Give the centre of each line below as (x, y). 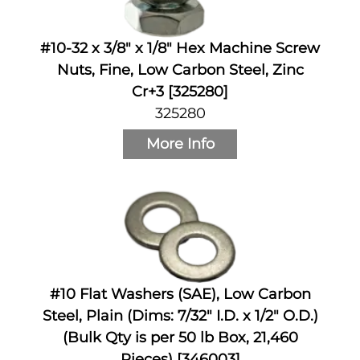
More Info (180, 144)
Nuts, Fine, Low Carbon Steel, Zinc (180, 70)
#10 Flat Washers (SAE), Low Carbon (180, 295)
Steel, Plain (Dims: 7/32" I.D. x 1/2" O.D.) (180, 316)
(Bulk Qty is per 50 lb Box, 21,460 (180, 338)
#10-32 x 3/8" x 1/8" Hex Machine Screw (180, 48)
